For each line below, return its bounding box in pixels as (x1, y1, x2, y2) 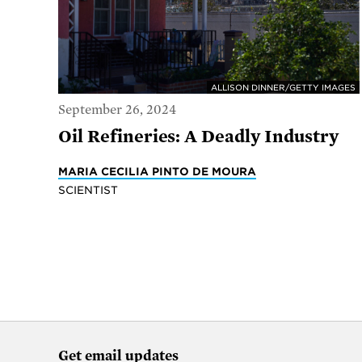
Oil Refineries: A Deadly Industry (58, 126, 339, 146)
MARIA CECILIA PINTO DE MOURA (58, 164, 256, 178)
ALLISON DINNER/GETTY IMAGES (211, 82, 356, 93)
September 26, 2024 (58, 102, 176, 117)
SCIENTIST (58, 183, 118, 196)
